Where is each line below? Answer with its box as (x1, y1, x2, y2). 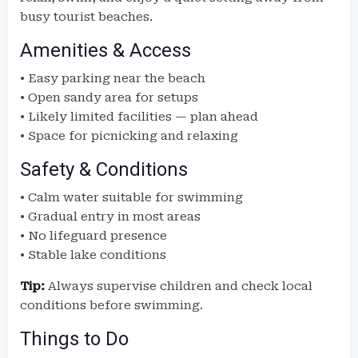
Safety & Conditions (20, 158, 188, 181)
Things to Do (20, 328, 129, 350)
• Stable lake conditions (20, 248, 166, 262)
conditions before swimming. (20, 298, 203, 312)
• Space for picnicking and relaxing (20, 129, 238, 143)
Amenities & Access (20, 39, 191, 62)
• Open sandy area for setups (20, 90, 198, 105)
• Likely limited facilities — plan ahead (20, 109, 258, 124)
